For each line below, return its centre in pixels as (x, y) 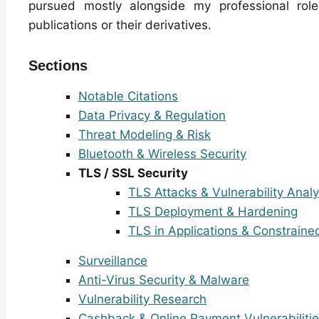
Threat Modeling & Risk (145, 134)
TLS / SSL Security (133, 173)
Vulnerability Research (142, 299)
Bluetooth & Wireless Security (162, 153)
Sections (58, 65)
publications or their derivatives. (120, 25)
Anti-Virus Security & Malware (164, 279)
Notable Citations (128, 96)
